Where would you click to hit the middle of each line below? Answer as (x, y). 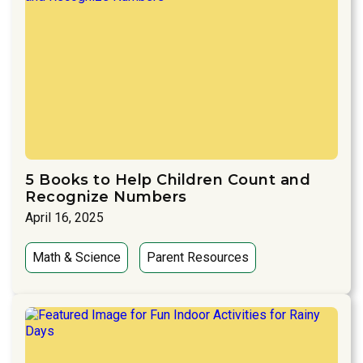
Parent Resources (198, 258)
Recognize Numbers (106, 197)
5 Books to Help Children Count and (168, 180)
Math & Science (77, 258)
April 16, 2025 (64, 218)
